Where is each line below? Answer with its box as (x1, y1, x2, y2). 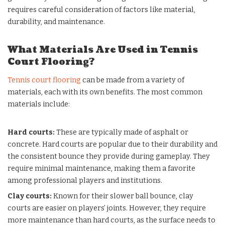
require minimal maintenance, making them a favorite (8, 164, 195, 173)
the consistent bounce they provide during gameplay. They (8, 152, 210, 161)
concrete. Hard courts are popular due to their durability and (8, 140, 217, 149)
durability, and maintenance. (8, 18, 105, 27)
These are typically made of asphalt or (55, 128, 188, 137)
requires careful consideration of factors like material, (8, 6, 195, 15)
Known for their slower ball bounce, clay (52, 192, 193, 201)
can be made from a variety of (81, 76, 184, 85)
